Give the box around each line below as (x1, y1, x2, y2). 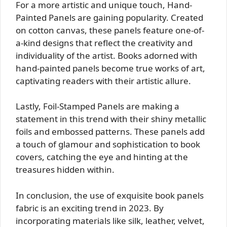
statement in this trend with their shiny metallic (16, 113, 206, 125)
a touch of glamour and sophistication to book (16, 138, 200, 150)
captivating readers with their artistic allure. (16, 74, 191, 87)
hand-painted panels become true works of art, (16, 62, 205, 74)
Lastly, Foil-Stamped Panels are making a (16, 100, 179, 112)
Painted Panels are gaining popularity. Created (16, 11, 203, 23)
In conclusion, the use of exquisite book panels (16, 189, 204, 201)
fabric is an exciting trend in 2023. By (16, 202, 164, 214)
